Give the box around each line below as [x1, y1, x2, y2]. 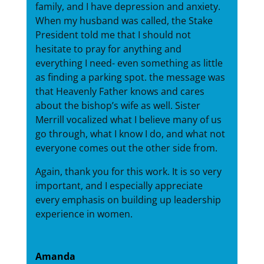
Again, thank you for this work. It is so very [35, 165, 222, 179]
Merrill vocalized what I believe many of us [35, 113, 222, 127]
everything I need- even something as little [35, 57, 223, 70]
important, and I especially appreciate [35, 179, 203, 193]
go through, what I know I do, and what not [35, 127, 225, 141]
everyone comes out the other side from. [35, 141, 217, 155]
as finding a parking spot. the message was [35, 71, 225, 84]
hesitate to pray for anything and [35, 42, 181, 56]
